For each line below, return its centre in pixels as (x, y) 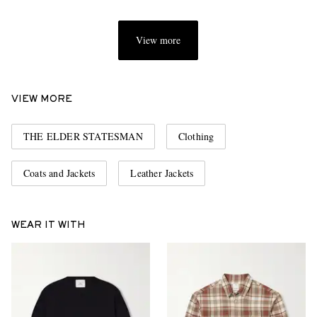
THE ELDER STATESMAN (83, 137)
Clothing (196, 137)
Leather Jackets (162, 173)
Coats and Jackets (59, 173)
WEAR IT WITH (48, 226)
